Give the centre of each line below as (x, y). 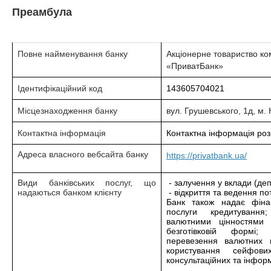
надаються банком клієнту (70, 192)
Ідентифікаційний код (61, 88)
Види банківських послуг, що (87, 183)
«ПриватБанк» (195, 66)
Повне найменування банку (73, 54)
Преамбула (42, 12)
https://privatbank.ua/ (207, 155)
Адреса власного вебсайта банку (83, 154)
